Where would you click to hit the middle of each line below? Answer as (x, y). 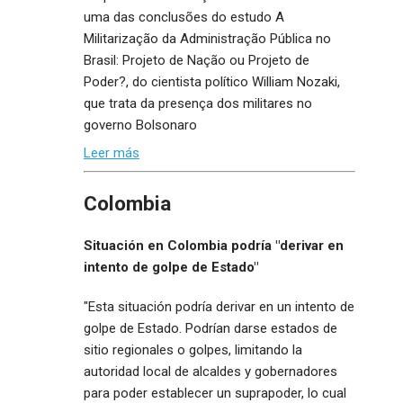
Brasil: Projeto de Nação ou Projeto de (197, 60)
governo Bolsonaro (140, 125)
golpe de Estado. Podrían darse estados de (210, 328)
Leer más (112, 153)
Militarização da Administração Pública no (207, 38)
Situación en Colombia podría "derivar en (214, 245)
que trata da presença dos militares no (198, 103)
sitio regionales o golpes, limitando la (193, 349)
